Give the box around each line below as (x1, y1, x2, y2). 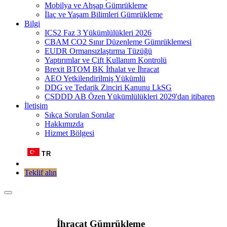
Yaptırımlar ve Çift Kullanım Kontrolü (45, 56, 167, 64)
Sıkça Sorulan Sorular (45, 110, 115, 119)
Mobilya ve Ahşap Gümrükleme (45, 1, 147, 10)
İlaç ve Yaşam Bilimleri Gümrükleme (45, 10, 163, 19)
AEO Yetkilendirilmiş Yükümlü (45, 74, 145, 83)
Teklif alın (24, 168, 57, 177)
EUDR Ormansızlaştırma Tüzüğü (45, 47, 152, 55)
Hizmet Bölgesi (45, 129, 94, 137)
